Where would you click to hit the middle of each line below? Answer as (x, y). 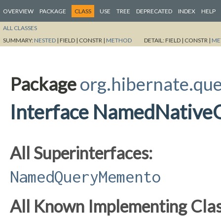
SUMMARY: (18, 40)
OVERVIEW (18, 11)
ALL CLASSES (20, 28)
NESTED (45, 40)
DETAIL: (155, 40)
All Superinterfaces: (81, 152)
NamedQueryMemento (85, 176)
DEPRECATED (154, 11)
